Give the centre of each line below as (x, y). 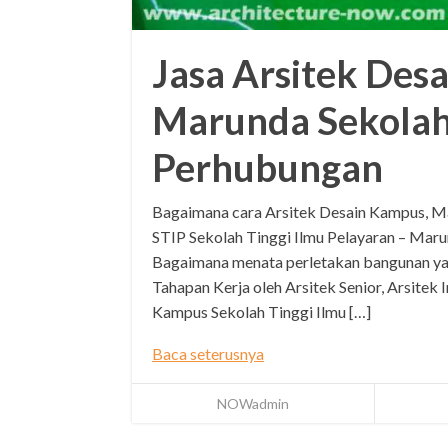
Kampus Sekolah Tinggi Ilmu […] (261, 312)
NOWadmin (253, 404)
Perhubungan (267, 167)
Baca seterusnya (208, 354)
